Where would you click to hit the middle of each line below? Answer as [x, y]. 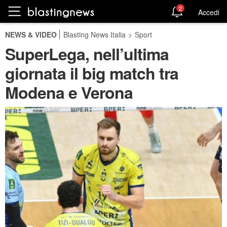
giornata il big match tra [92, 73]
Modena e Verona [69, 92]
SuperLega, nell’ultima [87, 54]
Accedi [209, 12]
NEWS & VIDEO [31, 34]
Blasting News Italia [94, 34]
